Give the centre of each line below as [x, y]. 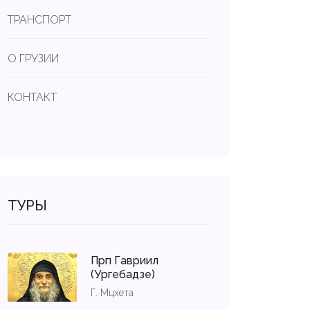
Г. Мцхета [112, 293]
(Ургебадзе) [123, 275]
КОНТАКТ [32, 97]
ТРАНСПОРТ [39, 20]
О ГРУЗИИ [33, 58]
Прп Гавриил [125, 261]
